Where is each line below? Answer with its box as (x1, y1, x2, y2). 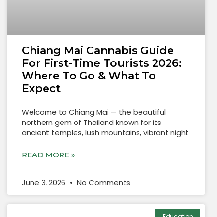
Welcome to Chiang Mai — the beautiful (22, 107, 166, 117)
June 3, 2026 (22, 177, 67, 187)
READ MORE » (22, 150, 75, 159)
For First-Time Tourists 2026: (22, 56, 182, 70)
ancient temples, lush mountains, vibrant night (22, 127, 189, 138)
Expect (22, 81, 61, 95)
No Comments (75, 177, 130, 187)
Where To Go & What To (22, 69, 156, 82)
